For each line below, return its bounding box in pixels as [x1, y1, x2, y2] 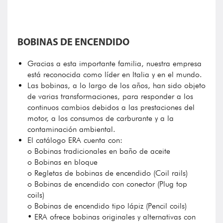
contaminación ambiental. [27, 124, 115, 134]
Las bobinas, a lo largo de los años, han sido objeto [27, 81, 206, 90]
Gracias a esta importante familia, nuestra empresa [27, 59, 202, 68]
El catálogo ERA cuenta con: [27, 135, 122, 145]
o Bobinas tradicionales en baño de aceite [27, 146, 170, 156]
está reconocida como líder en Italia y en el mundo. [27, 70, 202, 79]
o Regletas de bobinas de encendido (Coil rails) [27, 168, 188, 178]
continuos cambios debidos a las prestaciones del [27, 103, 195, 112]
